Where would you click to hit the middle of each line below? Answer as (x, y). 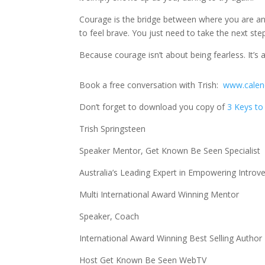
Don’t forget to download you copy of (152, 107)
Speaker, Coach (109, 216)
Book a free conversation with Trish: (151, 85)
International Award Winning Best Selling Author (171, 238)
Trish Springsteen (113, 129)
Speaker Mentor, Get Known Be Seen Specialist (170, 151)
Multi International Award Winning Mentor (159, 195)
